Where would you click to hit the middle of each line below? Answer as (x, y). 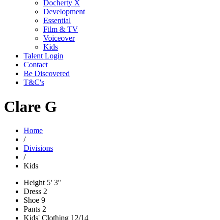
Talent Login (43, 56)
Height (34, 182)
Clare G (30, 106)
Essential (57, 21)
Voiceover (59, 38)
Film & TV (61, 29)
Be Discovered (47, 74)
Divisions (38, 148)
